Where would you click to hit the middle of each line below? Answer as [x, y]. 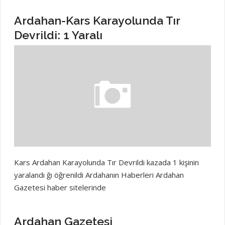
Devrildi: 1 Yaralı [58, 35]
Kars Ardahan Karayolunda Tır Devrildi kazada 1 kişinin [106, 162]
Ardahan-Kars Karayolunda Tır [97, 21]
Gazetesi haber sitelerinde [60, 187]
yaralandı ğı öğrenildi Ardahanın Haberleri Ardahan [99, 175]
